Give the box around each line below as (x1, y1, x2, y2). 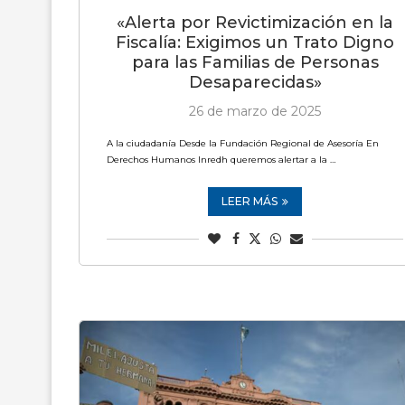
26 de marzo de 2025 (189, 103, 321, 119)
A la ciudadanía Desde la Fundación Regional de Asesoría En (107, 137, 379, 149)
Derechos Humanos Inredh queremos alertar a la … (107, 154, 335, 165)
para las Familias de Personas (131, 52, 379, 72)
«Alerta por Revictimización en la (117, 13, 393, 33)
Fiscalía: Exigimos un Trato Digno (116, 33, 394, 52)
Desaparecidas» (188, 72, 322, 92)
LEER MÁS (221, 194, 278, 208)
